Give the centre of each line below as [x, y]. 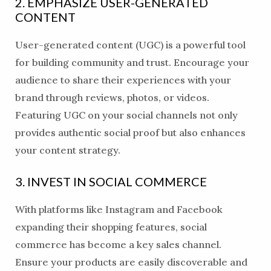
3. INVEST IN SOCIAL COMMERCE [111, 182]
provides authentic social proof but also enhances [130, 132]
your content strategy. [67, 150]
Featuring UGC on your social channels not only [126, 115]
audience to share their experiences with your [123, 80]
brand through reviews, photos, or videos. [112, 97]
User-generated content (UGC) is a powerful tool [130, 44]
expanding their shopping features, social [111, 227]
